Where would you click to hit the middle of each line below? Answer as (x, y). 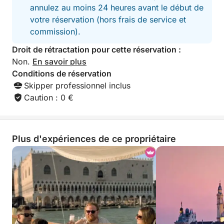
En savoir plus (59, 61)
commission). (55, 31)
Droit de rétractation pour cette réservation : (96, 49)
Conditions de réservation (62, 73)
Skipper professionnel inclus (77, 85)
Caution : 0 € (49, 97)
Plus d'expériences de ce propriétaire (94, 139)
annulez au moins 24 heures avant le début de (117, 7)
